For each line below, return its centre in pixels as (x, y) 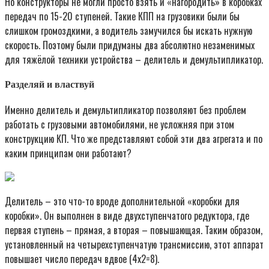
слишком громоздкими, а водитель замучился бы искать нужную (128, 30)
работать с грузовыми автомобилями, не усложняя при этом (119, 125)
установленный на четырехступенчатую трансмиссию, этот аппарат (134, 245)
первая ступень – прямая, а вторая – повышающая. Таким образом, (134, 230)
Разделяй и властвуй (50, 84)
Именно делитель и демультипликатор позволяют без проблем (125, 110)
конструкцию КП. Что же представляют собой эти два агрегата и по (134, 139)
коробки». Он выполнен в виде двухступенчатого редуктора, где (127, 216)
